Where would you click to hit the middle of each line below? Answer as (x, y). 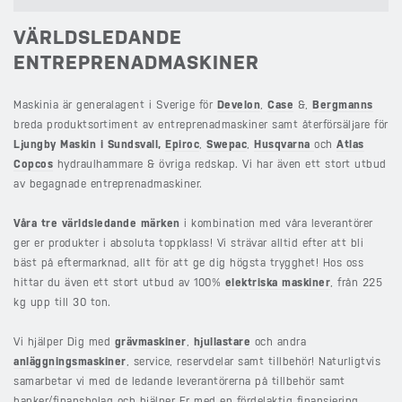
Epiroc (182, 145)
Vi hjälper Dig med (64, 342)
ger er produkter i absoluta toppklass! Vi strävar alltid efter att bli (188, 244)
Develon (238, 105)
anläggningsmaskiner (70, 362)
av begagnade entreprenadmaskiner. (108, 184)
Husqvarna (282, 145)
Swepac (227, 145)
